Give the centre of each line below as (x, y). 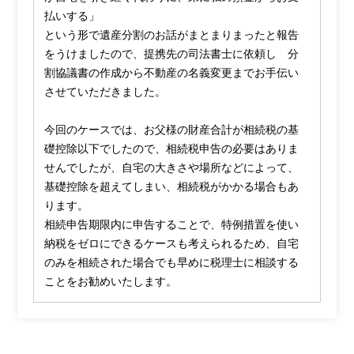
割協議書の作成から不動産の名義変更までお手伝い (172, 73)
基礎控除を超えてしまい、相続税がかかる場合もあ (172, 186)
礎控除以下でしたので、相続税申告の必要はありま (172, 149)
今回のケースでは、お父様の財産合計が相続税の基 (172, 130)
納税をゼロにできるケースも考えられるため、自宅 (172, 243)
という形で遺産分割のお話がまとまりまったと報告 (172, 35)
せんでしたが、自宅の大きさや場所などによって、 (172, 168)
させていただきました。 (105, 92)
